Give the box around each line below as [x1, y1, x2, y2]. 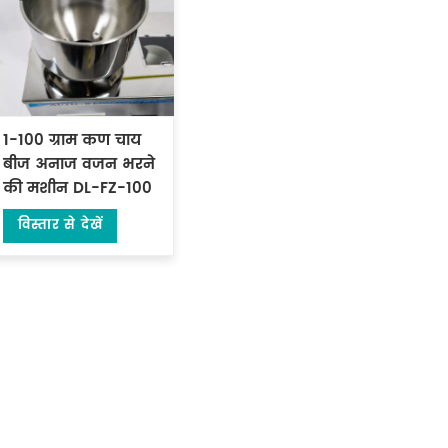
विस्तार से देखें [18, 215, 103, 237]
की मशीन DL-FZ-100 [3, 176, 152, 202]
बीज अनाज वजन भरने [3, 152, 155, 178]
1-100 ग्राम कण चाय [3, 128, 141, 154]
